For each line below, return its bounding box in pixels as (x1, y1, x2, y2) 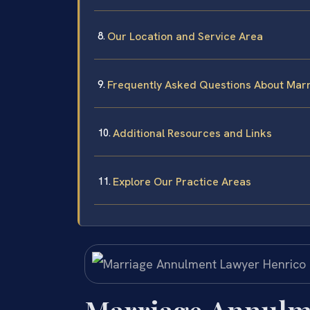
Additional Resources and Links (113, 125, 272, 140)
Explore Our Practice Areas (113, 174, 251, 189)
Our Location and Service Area (107, 28, 263, 44)
